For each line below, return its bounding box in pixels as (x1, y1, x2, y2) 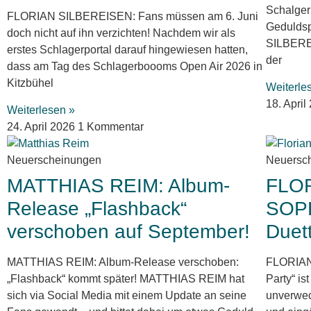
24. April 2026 (7, 120, 78, 133)
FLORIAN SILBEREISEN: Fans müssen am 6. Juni (7, 10, 258, 23)
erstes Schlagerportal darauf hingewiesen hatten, (7, 44, 248, 56)
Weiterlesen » (7, 103, 75, 116)
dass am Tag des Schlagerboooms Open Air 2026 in (7, 60, 262, 73)
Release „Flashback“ (7, 197, 187, 219)
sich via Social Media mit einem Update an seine (7, 289, 246, 301)
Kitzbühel (7, 77, 53, 90)
